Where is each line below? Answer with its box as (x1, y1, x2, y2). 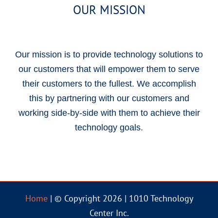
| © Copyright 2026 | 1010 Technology (47, 193, 193, 204)
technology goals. (75, 123, 143, 133)
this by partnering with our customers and (29, 93, 189, 104)
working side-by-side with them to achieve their (18, 108, 200, 118)
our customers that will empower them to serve (18, 64, 200, 74)
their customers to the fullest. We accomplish (22, 79, 196, 89)
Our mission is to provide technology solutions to (15, 50, 203, 60)
